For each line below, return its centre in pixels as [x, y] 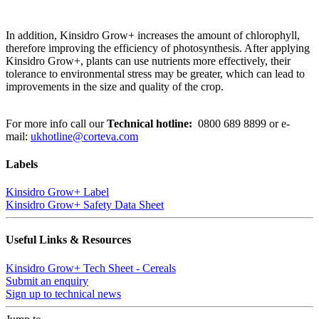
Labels [22, 164]
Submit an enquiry [47, 281]
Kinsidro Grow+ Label [57, 192]
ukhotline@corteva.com [84, 136]
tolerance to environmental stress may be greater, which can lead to [155, 73]
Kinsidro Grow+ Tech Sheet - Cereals [91, 268]
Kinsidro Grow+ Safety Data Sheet [85, 205]
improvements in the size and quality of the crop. [116, 86]
